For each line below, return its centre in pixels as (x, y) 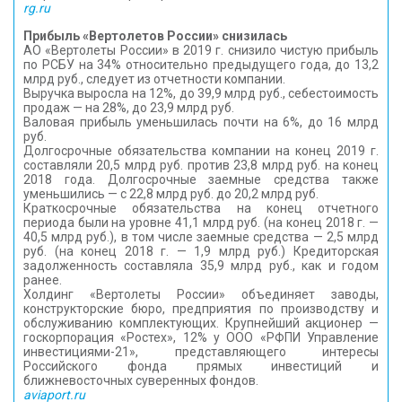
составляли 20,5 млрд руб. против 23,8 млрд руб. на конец (201, 165)
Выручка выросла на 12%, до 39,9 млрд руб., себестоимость (201, 93)
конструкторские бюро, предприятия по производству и (201, 309)
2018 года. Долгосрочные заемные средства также (201, 179)
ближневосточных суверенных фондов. (141, 380)
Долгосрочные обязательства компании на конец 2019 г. (201, 151)
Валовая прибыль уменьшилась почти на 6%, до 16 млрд (201, 122)
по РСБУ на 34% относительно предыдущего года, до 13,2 (201, 65)
